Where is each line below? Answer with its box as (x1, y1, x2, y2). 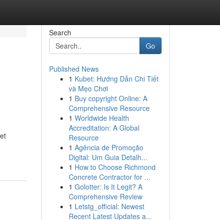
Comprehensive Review (68, 192, 142, 201)
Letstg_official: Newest (74, 201, 144, 211)
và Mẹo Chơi (68, 83, 108, 93)
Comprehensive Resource (68, 103, 150, 113)
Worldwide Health (74, 113, 129, 123)
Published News (49, 64, 99, 74)
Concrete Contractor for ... (68, 172, 150, 182)
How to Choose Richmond (74, 162, 156, 172)
